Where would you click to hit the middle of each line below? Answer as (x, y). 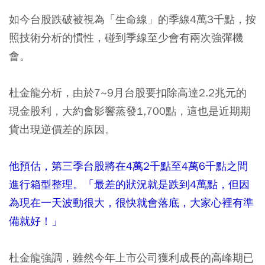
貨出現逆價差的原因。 (62, 130)
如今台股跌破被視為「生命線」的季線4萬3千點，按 (132, 20)
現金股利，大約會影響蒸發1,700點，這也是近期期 (130, 111)
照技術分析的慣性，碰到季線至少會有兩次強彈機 (126, 38)
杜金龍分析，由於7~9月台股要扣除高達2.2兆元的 (128, 93)
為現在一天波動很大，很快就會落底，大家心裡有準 (131, 203)
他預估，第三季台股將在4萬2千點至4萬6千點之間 (128, 166)
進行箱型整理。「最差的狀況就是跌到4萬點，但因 (129, 185)
